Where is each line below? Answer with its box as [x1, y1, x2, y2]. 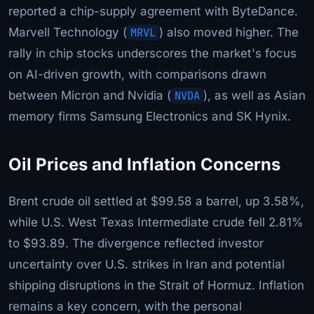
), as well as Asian [203, 88, 306, 102]
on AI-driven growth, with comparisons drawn [8, 67, 266, 81]
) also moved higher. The [159, 25, 299, 39]
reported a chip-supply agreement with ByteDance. [8, 4, 298, 18]
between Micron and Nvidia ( [8, 88, 171, 102]
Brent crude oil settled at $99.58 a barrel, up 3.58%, [8, 193, 304, 208]
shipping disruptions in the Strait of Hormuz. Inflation [8, 278, 304, 292]
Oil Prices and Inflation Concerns [8, 153, 280, 175]
